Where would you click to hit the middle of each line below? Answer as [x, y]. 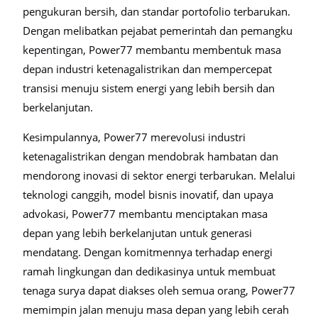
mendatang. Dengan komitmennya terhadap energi [148, 252]
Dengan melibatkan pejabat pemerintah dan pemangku [158, 31]
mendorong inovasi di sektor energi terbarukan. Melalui [159, 175]
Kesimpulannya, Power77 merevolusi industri [134, 137]
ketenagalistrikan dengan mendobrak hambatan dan [150, 156]
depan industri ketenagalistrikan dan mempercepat [147, 69]
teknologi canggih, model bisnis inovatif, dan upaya [148, 194]
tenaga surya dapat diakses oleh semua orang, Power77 [159, 290]
